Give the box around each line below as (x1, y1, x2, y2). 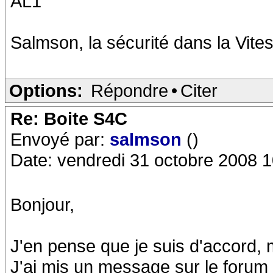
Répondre (91, 80, 168, 101)
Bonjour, (10, 194, 74, 214)
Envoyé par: (10, 129, 110, 149)
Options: (9, 80, 83, 101)
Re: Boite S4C (10, 108, 127, 129)
